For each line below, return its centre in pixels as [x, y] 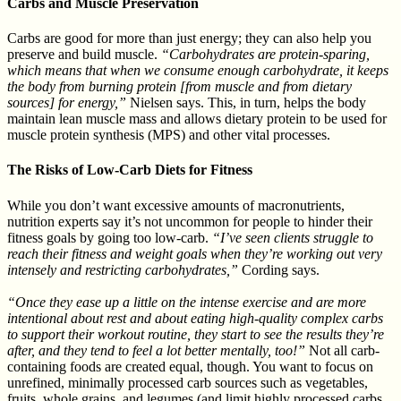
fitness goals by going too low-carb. [110, 237]
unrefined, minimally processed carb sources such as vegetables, [188, 382]
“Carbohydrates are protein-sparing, [265, 55]
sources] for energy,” [68, 103]
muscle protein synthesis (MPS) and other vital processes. [169, 135]
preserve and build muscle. [84, 55]
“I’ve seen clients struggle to [293, 237]
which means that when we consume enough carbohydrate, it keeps [198, 71]
